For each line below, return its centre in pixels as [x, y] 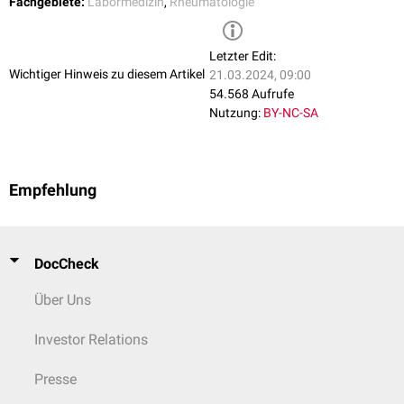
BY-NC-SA [291, 113]
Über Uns [63, 300]
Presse [55, 379]
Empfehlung [53, 191]
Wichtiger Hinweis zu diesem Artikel [107, 73]
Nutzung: [235, 113]
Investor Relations [91, 340]
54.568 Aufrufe [252, 94]
